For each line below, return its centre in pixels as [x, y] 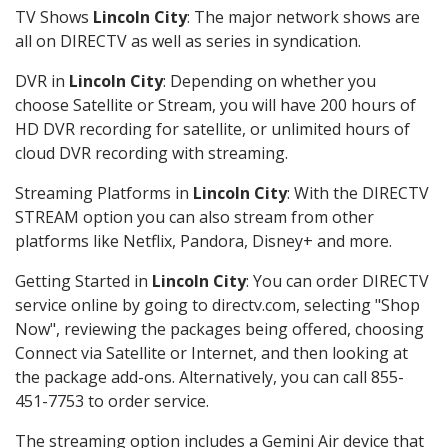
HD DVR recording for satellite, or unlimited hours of [212, 129]
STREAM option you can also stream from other [194, 217]
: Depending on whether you [269, 81]
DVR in [42, 81]
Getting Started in [83, 281]
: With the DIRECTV [358, 193]
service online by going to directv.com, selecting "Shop [217, 305]
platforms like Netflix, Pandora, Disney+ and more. [203, 241]
